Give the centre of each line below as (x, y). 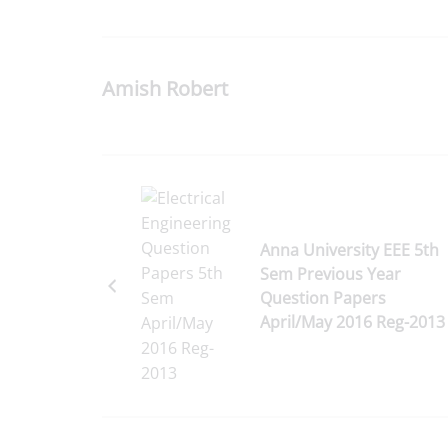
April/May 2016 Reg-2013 (352, 321)
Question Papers (323, 297)
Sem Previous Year (330, 273)
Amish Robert (165, 88)
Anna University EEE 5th (349, 249)
